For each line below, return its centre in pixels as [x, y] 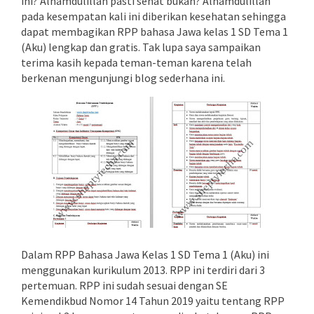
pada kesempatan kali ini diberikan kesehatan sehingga [153, 16]
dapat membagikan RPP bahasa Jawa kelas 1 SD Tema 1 [155, 32]
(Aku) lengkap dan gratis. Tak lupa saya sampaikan [141, 47]
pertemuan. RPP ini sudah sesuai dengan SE [124, 285]
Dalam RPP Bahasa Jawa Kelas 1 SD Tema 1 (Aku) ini [145, 254]
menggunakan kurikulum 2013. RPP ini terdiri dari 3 [143, 270]
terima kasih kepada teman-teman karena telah [136, 62]
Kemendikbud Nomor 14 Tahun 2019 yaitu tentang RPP [153, 301]
